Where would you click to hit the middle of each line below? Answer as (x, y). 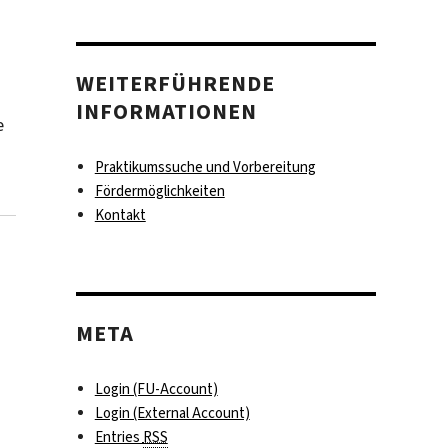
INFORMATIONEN (167, 112)
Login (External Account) (172, 413)
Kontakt (120, 215)
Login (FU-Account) (156, 389)
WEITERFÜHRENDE (176, 84)
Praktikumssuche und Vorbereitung (205, 167)
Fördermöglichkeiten (159, 191)
